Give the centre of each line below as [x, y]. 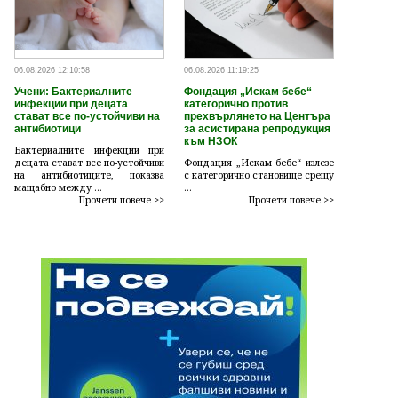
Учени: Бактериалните [73, 92]
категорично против [235, 104]
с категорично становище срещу [259, 175]
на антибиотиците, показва [90, 175]
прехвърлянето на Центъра [257, 116]
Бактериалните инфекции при [90, 150]
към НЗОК [210, 141]
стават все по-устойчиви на [87, 116]
